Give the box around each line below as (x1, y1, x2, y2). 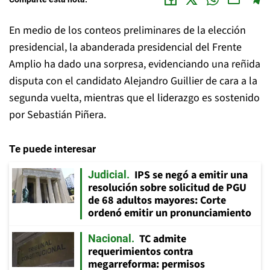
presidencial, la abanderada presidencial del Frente (9, 40, 242, 55)
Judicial (88, 168, 127, 181)
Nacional (88, 232, 131, 245)
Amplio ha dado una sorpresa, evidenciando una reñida (9, 57, 260, 72)
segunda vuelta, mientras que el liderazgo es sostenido (9, 90, 260, 105)
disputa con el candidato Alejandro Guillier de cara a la (9, 74, 257, 89)
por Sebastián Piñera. (9, 107, 106, 122)
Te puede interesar (9, 143, 96, 155)
